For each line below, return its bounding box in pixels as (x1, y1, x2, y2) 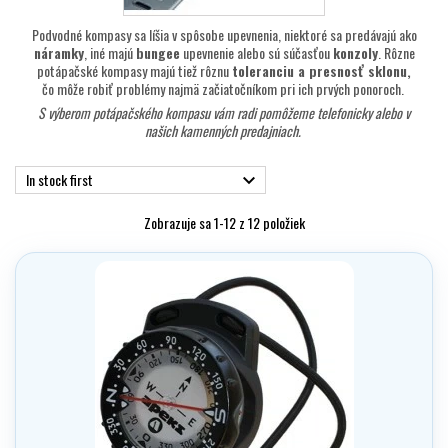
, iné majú (83, 42, 136, 64)
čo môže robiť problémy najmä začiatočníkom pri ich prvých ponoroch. (41, 78, 407, 100)
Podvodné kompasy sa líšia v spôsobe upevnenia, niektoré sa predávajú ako (31, 24, 417, 46)
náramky (33, 42, 84, 64)
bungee (135, 42, 180, 64)
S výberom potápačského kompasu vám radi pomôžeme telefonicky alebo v (38, 102, 410, 124)
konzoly (332, 42, 378, 64)
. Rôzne (377, 42, 415, 64)
